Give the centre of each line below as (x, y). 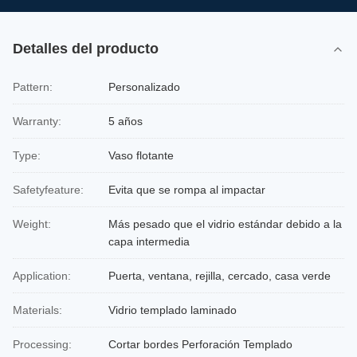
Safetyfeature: (48, 190)
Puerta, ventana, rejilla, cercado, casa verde (220, 276)
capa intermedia (149, 241)
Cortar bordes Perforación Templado (200, 344)
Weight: (32, 224)
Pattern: (33, 87)
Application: (42, 276)
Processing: (42, 344)
